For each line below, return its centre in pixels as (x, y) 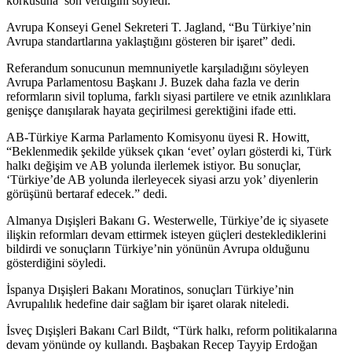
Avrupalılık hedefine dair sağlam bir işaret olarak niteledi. (148, 304)
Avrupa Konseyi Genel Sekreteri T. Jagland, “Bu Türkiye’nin (159, 27)
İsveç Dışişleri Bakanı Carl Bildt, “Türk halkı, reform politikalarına (172, 331)
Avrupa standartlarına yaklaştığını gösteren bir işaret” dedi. (151, 42)
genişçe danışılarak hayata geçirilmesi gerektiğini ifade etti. (151, 111)
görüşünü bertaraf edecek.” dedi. (87, 194)
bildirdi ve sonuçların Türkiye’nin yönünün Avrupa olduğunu (158, 249)
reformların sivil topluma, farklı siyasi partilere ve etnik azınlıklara (169, 97)
